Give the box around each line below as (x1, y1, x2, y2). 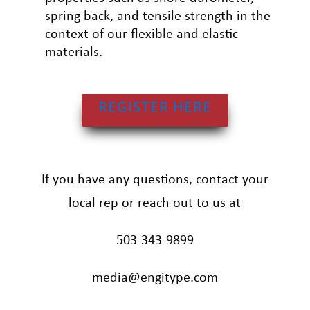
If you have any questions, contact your (41, 173, 268, 188)
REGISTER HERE (98, 100, 212, 116)
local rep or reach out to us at (69, 197, 241, 211)
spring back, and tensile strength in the (44, 10, 271, 24)
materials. (44, 46, 102, 60)
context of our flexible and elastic (44, 28, 238, 42)
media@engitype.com (91, 271, 218, 286)
